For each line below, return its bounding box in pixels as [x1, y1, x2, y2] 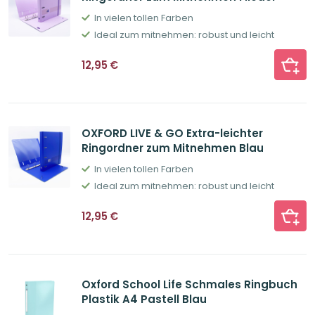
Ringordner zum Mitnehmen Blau [82, 141, 264, 156]
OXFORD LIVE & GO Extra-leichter [82, 126, 263, 141]
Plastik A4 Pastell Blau [82, 292, 207, 307]
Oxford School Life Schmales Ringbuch [82, 277, 297, 292]
